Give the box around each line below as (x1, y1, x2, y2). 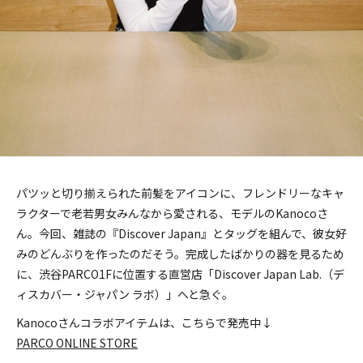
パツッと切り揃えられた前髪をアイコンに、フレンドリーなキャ (16, 185, 344, 202)
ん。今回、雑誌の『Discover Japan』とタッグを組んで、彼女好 (16, 225, 347, 242)
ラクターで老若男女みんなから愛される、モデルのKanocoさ (16, 205, 328, 222)
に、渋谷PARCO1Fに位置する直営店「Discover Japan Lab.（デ (16, 266, 344, 283)
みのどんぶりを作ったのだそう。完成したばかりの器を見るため (16, 246, 344, 263)
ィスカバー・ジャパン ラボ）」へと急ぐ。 (16, 286, 233, 303)
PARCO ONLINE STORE (16, 335, 138, 352)
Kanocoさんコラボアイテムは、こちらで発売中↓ (16, 314, 272, 331)
